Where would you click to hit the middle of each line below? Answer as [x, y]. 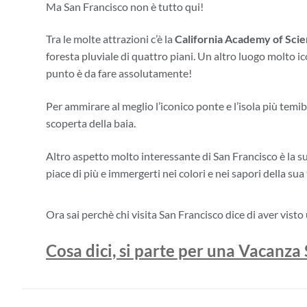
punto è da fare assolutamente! [119, 73]
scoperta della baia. [91, 123]
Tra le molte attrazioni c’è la [110, 39]
